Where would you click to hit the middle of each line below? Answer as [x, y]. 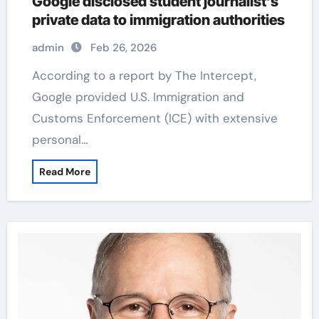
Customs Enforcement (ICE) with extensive [155, 118]
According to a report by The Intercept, [36, 75]
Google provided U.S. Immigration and [138, 97]
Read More [64, 172]
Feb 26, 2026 [123, 48]
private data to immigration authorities [158, 20]
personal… [60, 140]
